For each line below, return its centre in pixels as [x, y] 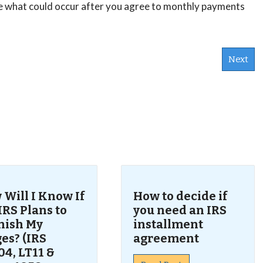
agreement [166, 238]
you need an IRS [180, 210]
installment [168, 224]
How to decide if [180, 196]
